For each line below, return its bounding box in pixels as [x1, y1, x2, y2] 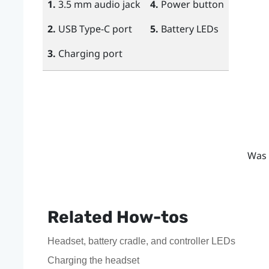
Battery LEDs [158, 22, 219, 35]
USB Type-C [58, 22, 110, 35]
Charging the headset [47, 255, 139, 265]
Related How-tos [47, 207, 188, 227]
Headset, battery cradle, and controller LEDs [47, 235, 235, 246]
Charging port [55, 47, 122, 60]
